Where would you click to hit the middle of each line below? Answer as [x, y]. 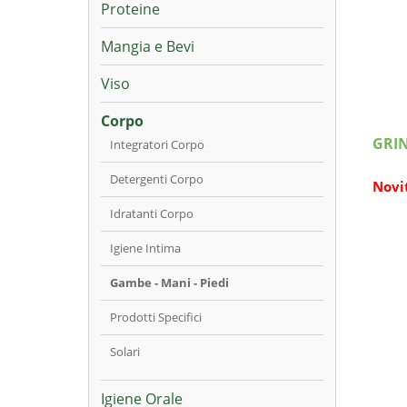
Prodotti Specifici [156, 317]
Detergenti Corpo [157, 179]
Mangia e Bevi [148, 46]
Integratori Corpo [157, 144]
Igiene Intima [145, 248]
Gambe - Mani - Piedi [169, 283]
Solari [125, 352]
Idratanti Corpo [152, 213]
